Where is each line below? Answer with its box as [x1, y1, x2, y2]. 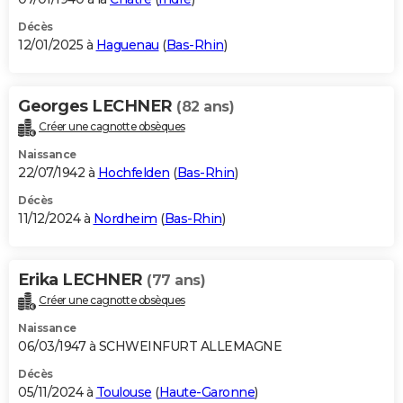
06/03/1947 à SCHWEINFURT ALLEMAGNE [18, 337, 282, 354]
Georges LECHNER [18, 95, 176, 116]
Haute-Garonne [158, 383, 255, 400]
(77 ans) [147, 271, 205, 289]
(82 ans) [176, 97, 234, 115]
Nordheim [93, 210, 157, 227]
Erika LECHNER [18, 269, 147, 290]
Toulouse [95, 383, 152, 400]
